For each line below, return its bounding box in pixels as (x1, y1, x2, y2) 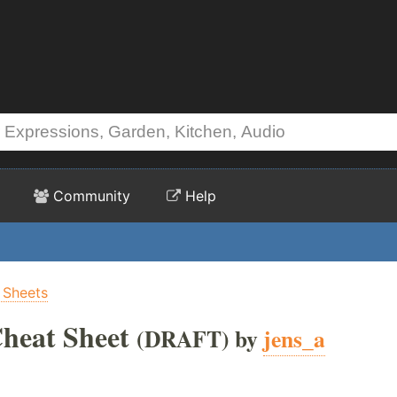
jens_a (263, 322, 325, 355)
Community (49, 187, 130, 205)
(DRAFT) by (136, 322, 263, 355)
